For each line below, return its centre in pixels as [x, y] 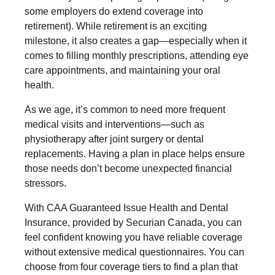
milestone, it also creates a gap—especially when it [136, 41]
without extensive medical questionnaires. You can [134, 252]
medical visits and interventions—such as [114, 124]
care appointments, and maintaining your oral [122, 70]
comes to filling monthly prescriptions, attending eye [137, 55]
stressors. [45, 183]
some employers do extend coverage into [114, 11]
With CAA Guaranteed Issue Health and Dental [126, 207]
